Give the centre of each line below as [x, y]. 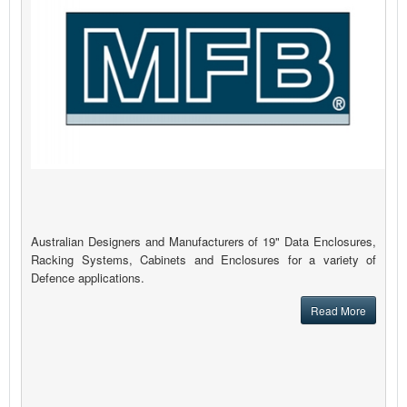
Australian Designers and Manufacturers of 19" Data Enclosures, [203, 242]
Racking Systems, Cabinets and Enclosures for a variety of [203, 260]
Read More [338, 311]
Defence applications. [88, 278]
